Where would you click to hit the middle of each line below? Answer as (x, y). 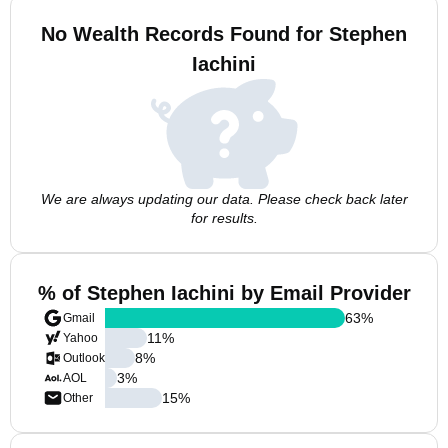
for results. (224, 218)
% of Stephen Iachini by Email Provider (224, 293)
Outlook (84, 358)
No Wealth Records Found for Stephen (224, 34)
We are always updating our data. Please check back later (224, 199)
